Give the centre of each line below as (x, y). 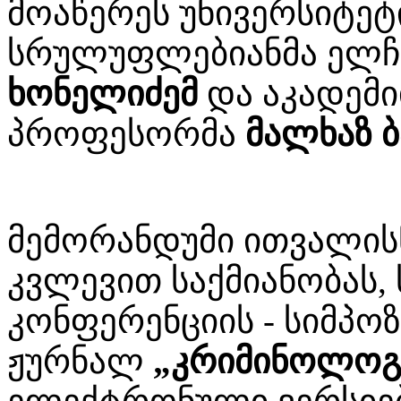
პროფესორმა (126, 133)
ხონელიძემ (102, 93)
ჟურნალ (80, 361)
